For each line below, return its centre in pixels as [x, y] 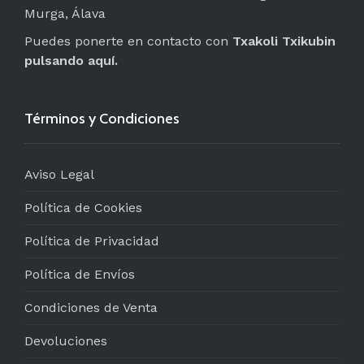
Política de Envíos [80, 274]
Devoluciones [66, 340]
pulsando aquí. [71, 60]
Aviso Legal [59, 174]
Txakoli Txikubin [284, 41]
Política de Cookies [83, 207]
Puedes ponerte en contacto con [128, 41]
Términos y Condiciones [102, 118]
